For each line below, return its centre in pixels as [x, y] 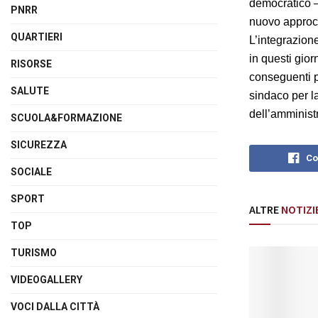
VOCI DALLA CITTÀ [55, 307]
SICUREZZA [39, 145]
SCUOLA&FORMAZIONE [66, 118]
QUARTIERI [37, 37]
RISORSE [31, 64]
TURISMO [34, 253]
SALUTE [30, 91]
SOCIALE [31, 172]
